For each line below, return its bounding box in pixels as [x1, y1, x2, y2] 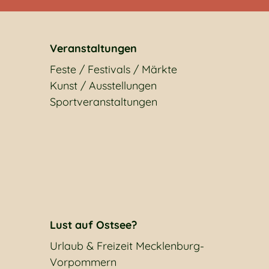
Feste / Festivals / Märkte [50, 62, 177, 76]
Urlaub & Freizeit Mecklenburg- [50, 239, 204, 253]
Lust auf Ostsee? [50, 218, 137, 232]
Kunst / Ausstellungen [50, 79, 157, 92]
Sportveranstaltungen [50, 95, 157, 109]
